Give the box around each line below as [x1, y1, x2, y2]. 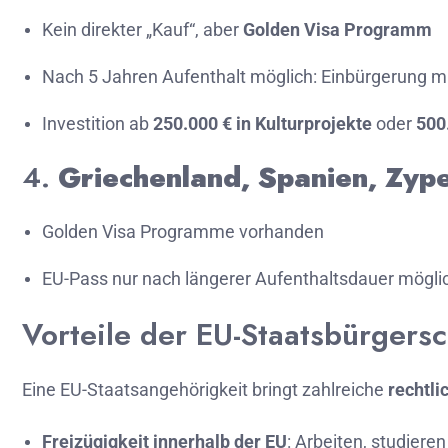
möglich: [250, 66, 321, 87]
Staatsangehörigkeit [87, 379, 252, 400]
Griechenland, [58, 157, 258, 198]
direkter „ [81, 19, 152, 40]
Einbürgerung [321, 66, 431, 87]
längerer [185, 268, 255, 289]
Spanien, [258, 157, 385, 198]
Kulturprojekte [255, 113, 372, 134]
